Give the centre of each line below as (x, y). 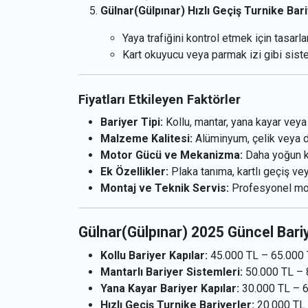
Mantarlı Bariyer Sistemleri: (172, 272)
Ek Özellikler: (134, 172)
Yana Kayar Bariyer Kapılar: (170, 289)
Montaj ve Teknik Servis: (165, 188)
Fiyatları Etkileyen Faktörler (159, 100)
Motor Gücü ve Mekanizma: (172, 155)
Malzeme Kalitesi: (146, 139)
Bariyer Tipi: (132, 122)
